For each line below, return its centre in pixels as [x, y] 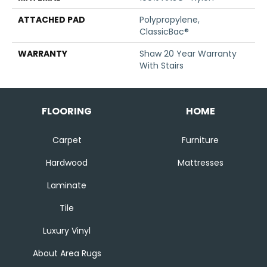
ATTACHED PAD [52, 20]
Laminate [67, 186]
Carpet [67, 140]
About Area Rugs [67, 254]
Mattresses [200, 163]
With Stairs [162, 66]
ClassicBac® [164, 32]
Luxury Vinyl [67, 231]
